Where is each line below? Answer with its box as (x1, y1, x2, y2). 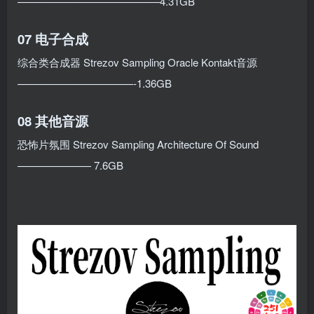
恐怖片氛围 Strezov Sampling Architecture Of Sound (18, 136, 259, 151)
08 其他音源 (18, 111, 88, 130)
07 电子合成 (18, 29, 88, 48)
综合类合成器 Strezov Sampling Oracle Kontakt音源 (18, 54, 257, 69)
